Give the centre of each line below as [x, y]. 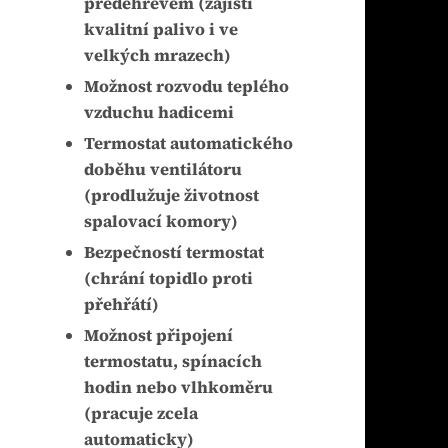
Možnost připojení [158, 336]
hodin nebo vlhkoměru [178, 388]
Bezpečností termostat [173, 253]
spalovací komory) [160, 222]
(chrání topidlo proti [168, 279]
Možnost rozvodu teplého [186, 87]
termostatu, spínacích [172, 362]
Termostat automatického [188, 144]
